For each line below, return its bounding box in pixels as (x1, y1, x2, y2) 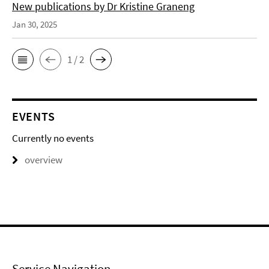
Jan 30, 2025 (12, 19, 57, 30)
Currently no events (12, 131, 94, 145)
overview (25, 153, 62, 166)
